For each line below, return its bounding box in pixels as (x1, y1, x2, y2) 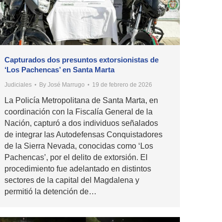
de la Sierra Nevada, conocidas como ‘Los (4, 141, 153, 150)
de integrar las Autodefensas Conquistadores (4, 130, 163, 139)
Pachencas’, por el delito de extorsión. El (4, 153, 148, 162)
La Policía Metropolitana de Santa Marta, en (4, 96, 158, 105)
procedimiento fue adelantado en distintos (4, 164, 151, 173)
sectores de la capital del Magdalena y (4, 175, 139, 184)
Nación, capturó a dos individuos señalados (4, 118, 158, 127)
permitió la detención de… (4, 187, 97, 196)
